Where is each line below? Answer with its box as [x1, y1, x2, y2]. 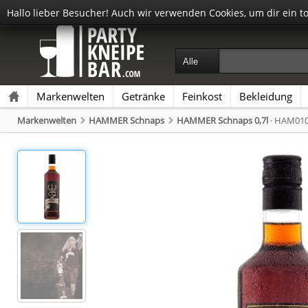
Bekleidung [239, 89, 292, 103]
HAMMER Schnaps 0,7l [177, 114, 268, 126]
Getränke [122, 89, 165, 103]
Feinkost [182, 89, 222, 103]
